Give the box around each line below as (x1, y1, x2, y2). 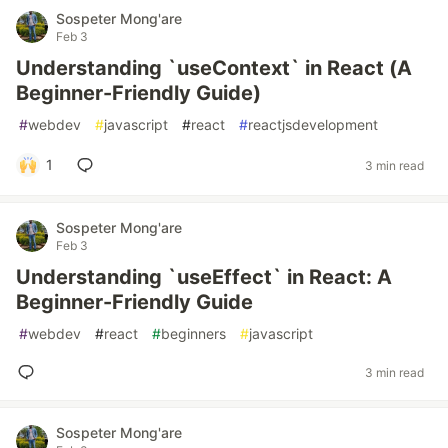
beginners (161, 325, 226, 342)
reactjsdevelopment (248, 116, 378, 133)
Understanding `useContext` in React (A (16, 56, 412, 80)
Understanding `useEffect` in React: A (16, 265, 392, 289)
